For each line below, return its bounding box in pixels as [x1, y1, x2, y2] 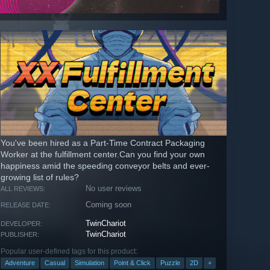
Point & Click [114, 259, 151, 266]
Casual [45, 259, 65, 266]
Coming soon [86, 199, 132, 209]
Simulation [75, 259, 104, 266]
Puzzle [160, 259, 180, 266]
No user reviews [86, 183, 142, 193]
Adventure [5, 259, 35, 266]
